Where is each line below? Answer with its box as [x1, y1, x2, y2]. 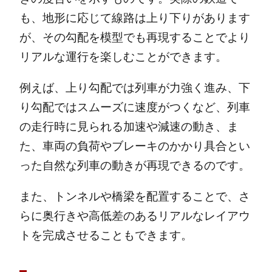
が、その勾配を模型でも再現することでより [19, 31, 250, 44]
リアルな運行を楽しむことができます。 [19, 50, 227, 64]
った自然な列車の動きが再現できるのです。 [19, 159, 250, 172]
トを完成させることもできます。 [19, 229, 192, 242]
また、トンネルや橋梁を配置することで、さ [19, 190, 250, 203]
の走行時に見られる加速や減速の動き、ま [19, 120, 239, 134]
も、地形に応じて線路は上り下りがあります [19, 12, 250, 25]
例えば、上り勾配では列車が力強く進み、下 [19, 81, 250, 95]
